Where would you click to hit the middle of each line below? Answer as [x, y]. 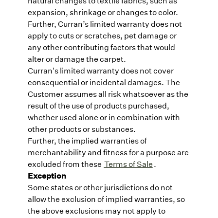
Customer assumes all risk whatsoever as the [108, 93]
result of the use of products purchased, [98, 105]
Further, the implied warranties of [87, 140]
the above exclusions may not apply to [96, 210]
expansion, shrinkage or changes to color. [103, 12]
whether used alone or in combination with [104, 117]
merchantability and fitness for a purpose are [108, 152]
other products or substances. [82, 128]
